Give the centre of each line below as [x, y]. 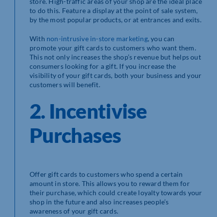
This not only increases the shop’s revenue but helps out [115, 57]
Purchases [75, 135]
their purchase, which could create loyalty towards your [116, 193]
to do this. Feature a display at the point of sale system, [114, 11]
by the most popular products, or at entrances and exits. [116, 20]
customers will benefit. [65, 85]
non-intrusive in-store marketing [97, 39]
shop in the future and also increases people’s [99, 202]
